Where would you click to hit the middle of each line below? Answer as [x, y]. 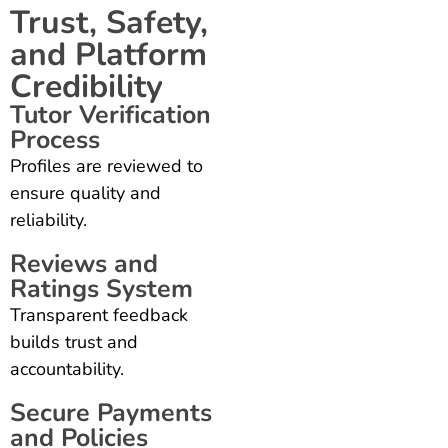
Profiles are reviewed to [106, 165]
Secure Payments [111, 412]
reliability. [48, 219]
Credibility [86, 86]
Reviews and [84, 263]
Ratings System [101, 288]
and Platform [108, 54]
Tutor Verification [110, 114]
